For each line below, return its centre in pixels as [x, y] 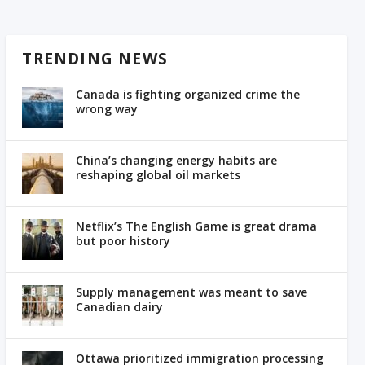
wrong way [107, 109]
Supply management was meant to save [192, 292]
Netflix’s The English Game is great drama [197, 226]
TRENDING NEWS [95, 59]
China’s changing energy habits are [177, 161]
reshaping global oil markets [158, 175]
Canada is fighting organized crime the [188, 95]
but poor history [123, 241]
